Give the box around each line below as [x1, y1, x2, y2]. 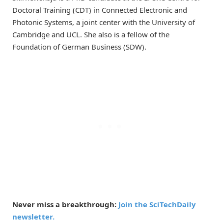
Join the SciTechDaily [118, 199, 196, 210]
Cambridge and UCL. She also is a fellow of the [12, 29, 169, 40]
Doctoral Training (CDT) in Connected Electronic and [12, 5, 187, 15]
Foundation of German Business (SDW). [12, 42, 146, 52]
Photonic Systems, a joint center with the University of [12, 17, 195, 27]
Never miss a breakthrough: [12, 199, 118, 210]
